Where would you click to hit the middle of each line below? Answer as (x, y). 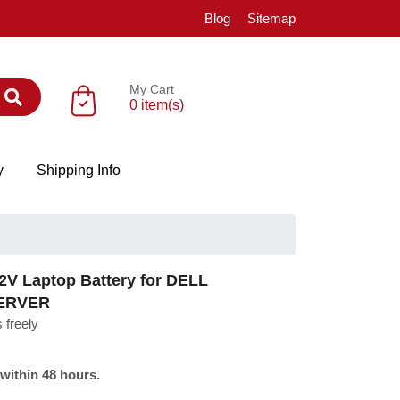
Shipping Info (79, 170)
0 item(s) (156, 105)
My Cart (151, 89)
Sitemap (271, 18)
